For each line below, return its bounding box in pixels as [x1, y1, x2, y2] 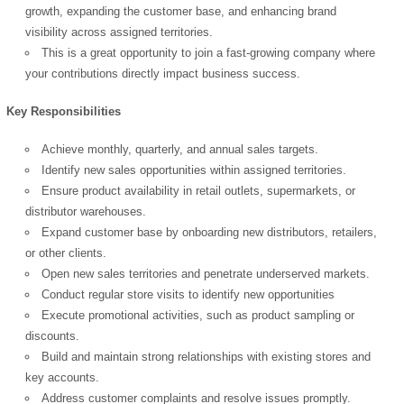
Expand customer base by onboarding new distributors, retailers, [41, 225, 378, 240]
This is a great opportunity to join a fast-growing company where [41, 45, 376, 60]
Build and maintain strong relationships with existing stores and [41, 350, 372, 364]
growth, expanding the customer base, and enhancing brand [25, 4, 337, 18]
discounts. [25, 329, 80, 344]
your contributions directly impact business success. [25, 66, 301, 80]
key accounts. [25, 371, 100, 385]
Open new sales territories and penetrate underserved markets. [41, 267, 371, 281]
